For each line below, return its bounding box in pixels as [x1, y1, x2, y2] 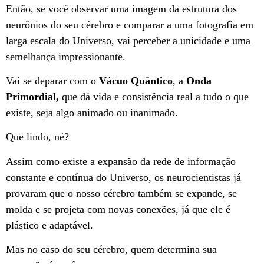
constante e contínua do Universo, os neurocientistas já [6, 171, 241, 183]
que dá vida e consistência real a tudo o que [59, 90, 249, 103]
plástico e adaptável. [6, 219, 93, 231]
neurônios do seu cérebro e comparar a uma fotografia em [6, 18, 253, 31]
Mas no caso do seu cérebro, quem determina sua [6, 243, 217, 256]
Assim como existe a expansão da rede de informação [6, 155, 236, 167]
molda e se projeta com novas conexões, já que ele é [6, 203, 230, 215]
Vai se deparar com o [6, 74, 99, 87]
